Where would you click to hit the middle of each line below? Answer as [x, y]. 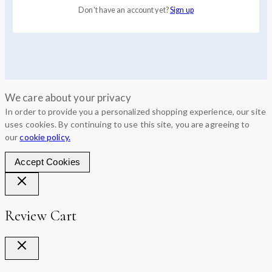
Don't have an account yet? [124, 10]
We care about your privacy [68, 98]
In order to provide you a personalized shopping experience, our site [135, 112]
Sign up [182, 10]
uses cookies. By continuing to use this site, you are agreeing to [127, 124]
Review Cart [41, 216]
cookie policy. [45, 137]
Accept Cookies [48, 162]
